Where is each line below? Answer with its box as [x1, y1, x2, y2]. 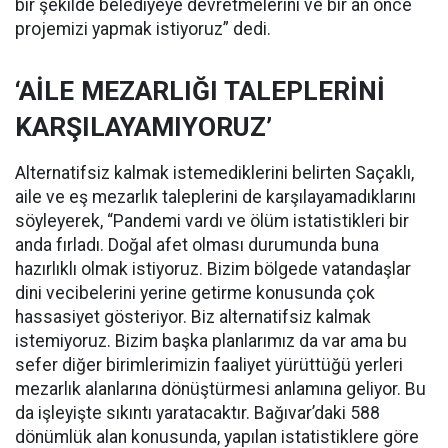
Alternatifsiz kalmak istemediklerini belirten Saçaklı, [15, 163, 414, 183]
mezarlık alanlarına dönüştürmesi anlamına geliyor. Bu [15, 379, 426, 399]
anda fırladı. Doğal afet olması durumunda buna [15, 235, 379, 255]
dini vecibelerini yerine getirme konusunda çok [15, 283, 375, 303]
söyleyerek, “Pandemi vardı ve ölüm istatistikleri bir [15, 211, 409, 231]
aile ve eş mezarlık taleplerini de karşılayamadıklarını [15, 187, 416, 207]
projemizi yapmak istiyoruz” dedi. [15, 19, 271, 39]
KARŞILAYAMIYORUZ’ [15, 112, 272, 142]
